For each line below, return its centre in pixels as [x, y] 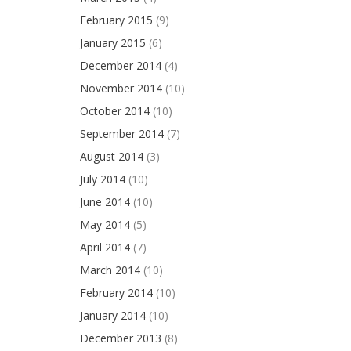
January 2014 [112, 315]
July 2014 [102, 179]
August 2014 [111, 156]
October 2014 [114, 111]
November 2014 [121, 88]
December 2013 [120, 338]
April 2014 [105, 247]
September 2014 [121, 134]
